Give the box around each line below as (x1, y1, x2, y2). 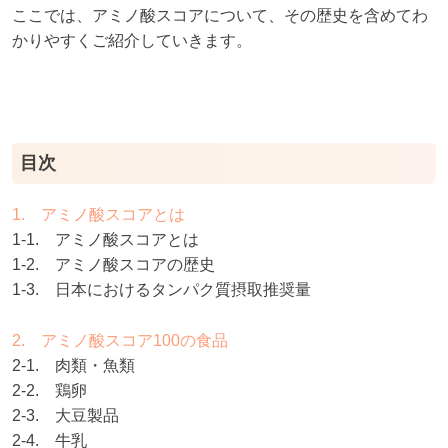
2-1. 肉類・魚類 (12, 357, 135, 375)
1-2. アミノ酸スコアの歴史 (12, 256, 215, 274)
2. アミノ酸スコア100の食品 (12, 332, 228, 350)
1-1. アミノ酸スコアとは (12, 231, 199, 249)
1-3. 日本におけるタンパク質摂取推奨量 (12, 281, 311, 299)
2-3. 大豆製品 (12, 407, 119, 425)
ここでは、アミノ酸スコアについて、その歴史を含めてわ (12, 6, 428, 24)
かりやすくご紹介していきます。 (12, 31, 252, 49)
